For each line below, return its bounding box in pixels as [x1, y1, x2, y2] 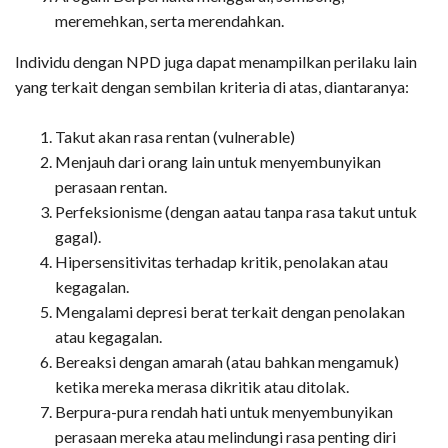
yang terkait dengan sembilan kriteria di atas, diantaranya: [15, 77, 409, 97]
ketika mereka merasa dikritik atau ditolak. [55, 377, 349, 397]
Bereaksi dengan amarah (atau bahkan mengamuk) [55, 352, 399, 372]
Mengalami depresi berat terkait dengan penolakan [55, 302, 405, 322]
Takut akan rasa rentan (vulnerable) [55, 127, 295, 147]
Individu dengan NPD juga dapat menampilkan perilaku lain [15, 52, 417, 72]
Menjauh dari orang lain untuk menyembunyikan [55, 152, 381, 172]
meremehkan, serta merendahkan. [55, 11, 284, 31]
